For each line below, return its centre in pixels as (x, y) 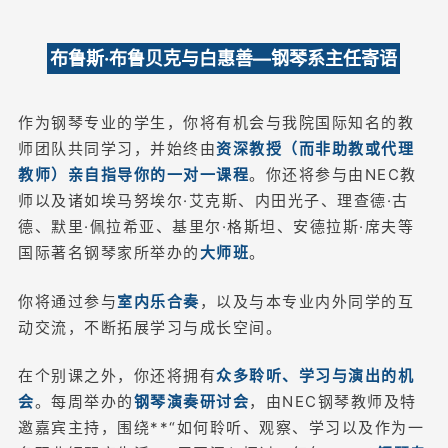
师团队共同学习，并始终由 (117, 148)
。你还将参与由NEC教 (333, 174)
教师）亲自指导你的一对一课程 (133, 174)
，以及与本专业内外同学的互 (306, 301)
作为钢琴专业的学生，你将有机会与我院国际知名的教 (216, 122)
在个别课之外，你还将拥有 (117, 375)
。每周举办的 (84, 401)
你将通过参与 (67, 301)
